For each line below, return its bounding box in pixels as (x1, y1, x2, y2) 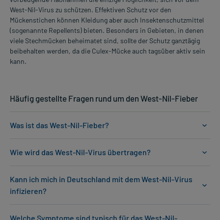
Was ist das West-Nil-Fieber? (10, 120, 109, 130)
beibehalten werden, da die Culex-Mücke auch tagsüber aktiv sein (10, 47, 205, 55)
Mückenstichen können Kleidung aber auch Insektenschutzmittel (10, 16, 204, 25)
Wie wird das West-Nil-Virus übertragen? (10, 147, 151, 157)
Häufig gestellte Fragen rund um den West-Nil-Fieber (10, 93, 198, 104)
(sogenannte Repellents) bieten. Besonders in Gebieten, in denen (10, 26, 204, 35)
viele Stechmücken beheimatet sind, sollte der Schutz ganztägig (10, 36, 200, 45)
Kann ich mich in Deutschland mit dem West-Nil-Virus (10, 174, 192, 184)
